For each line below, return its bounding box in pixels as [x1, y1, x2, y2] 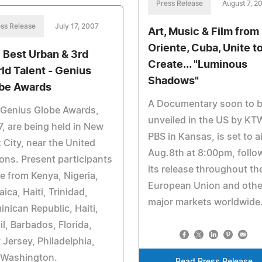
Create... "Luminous [147, 60, 247, 70]
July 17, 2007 [55, 23, 99, 30]
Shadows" [147, 76, 199, 87]
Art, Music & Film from [147, 27, 259, 37]
